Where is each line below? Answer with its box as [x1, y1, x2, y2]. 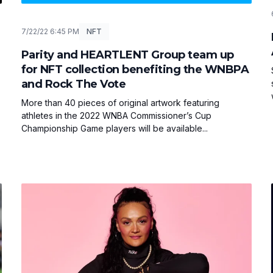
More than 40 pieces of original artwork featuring [21, 97, 219, 108]
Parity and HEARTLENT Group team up [21, 48, 234, 62]
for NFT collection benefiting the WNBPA [21, 63, 249, 77]
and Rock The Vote [21, 77, 126, 91]
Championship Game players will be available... [21, 123, 208, 134]
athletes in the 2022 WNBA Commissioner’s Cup [21, 110, 211, 121]
